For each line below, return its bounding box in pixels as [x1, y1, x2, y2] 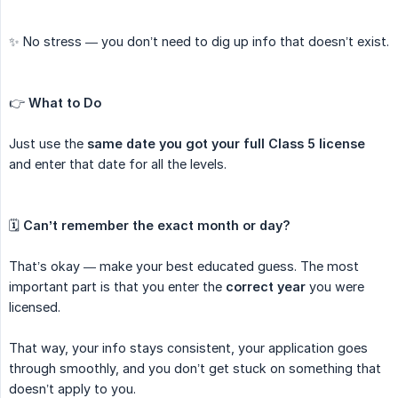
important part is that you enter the [9, 279, 226, 295]
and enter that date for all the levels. [9, 156, 227, 172]
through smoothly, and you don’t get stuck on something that [9, 361, 381, 377]
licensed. [9, 299, 60, 315]
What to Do [28, 95, 101, 111]
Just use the [9, 136, 87, 152]
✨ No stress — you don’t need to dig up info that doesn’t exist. [9, 34, 389, 50]
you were [306, 279, 364, 295]
